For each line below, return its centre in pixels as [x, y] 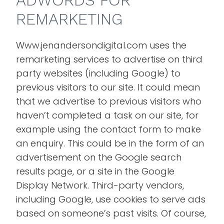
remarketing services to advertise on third [109, 59]
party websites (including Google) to [98, 73]
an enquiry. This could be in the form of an [110, 143]
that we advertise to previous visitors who [109, 101]
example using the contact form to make [109, 129]
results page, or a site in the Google [95, 171]
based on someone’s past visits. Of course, [111, 213]
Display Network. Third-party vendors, [100, 185]
